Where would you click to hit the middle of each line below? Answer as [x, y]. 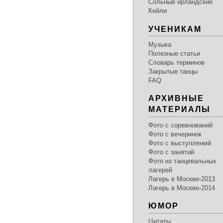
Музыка [160, 44]
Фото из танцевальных [182, 161]
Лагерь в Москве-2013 [182, 179]
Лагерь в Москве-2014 [182, 188]
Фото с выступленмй [180, 143]
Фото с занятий [171, 152]
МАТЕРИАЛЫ [179, 110]
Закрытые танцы [173, 71]
